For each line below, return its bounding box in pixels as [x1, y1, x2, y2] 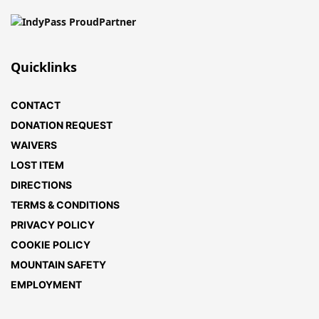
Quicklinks [11, 58, 77, 75]
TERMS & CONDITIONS [11, 199, 120, 211]
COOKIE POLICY [11, 239, 90, 251]
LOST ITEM [11, 159, 64, 171]
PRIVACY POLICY [11, 219, 95, 231]
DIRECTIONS [11, 179, 72, 191]
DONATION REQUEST [11, 119, 113, 131]
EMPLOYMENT [11, 278, 82, 291]
